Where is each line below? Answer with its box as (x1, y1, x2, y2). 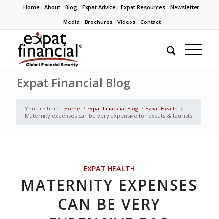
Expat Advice (82, 3, 116, 11)
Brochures (84, 18, 112, 25)
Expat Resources (121, 3, 166, 11)
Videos (117, 18, 135, 25)
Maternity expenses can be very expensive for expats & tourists (24, 112, 192, 119)
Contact (140, 18, 161, 25)
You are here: (24, 105, 61, 112)
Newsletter (170, 3, 200, 11)
